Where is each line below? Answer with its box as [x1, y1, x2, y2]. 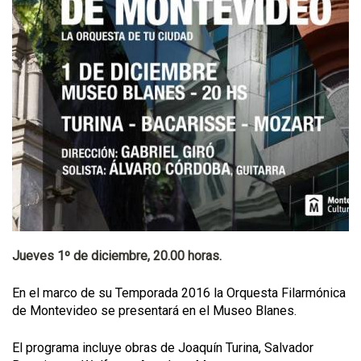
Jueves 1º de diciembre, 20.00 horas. [12, 248, 222, 263]
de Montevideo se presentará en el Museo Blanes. [12, 303, 297, 318]
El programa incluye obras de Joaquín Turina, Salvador [12, 340, 313, 355]
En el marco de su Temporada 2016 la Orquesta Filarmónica [12, 285, 346, 301]
